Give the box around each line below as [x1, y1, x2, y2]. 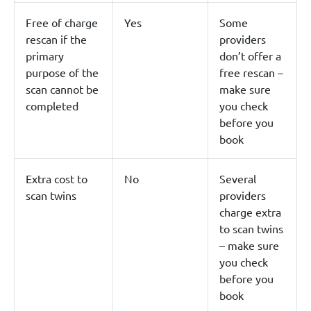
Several [219, 171, 256, 185]
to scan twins [219, 221, 283, 235]
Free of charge [26, 15, 98, 29]
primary [26, 48, 64, 62]
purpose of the [26, 65, 99, 79]
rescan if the [26, 31, 87, 46]
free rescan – [219, 65, 283, 79]
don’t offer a [219, 48, 281, 62]
